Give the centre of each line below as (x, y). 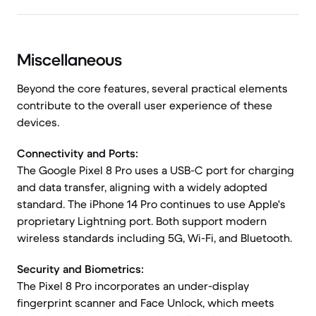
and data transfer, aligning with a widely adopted (142, 187)
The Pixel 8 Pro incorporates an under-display (133, 286)
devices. (38, 122)
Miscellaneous (69, 60)
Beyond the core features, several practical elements (152, 88)
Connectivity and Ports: (78, 153)
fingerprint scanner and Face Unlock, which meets (146, 303)
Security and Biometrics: (80, 269)
